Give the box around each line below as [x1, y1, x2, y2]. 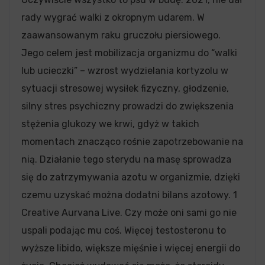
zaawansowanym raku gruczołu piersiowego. [21, 29, 221, 41]
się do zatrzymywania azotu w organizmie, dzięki [21, 171, 240, 183]
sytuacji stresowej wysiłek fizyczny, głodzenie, [21, 82, 229, 94]
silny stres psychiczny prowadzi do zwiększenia [21, 100, 234, 112]
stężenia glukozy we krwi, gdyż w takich [21, 118, 199, 130]
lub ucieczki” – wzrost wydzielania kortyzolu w [21, 64, 228, 76]
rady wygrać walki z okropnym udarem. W [21, 11, 205, 23]
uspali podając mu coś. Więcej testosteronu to [21, 224, 226, 236]
